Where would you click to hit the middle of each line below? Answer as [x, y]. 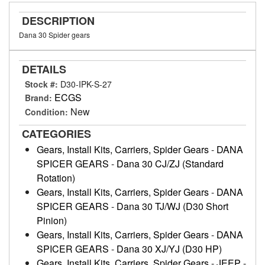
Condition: [46, 112]
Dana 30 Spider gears [54, 35]
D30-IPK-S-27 [86, 84]
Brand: [38, 98]
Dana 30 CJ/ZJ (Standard [170, 164]
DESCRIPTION [58, 21]
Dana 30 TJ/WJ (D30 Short [172, 206]
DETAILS [44, 69]
